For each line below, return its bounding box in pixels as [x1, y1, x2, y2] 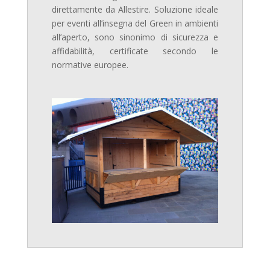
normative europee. [51, 59, 128, 71]
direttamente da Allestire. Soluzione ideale [51, 4, 219, 16]
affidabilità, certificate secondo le [51, 45, 219, 57]
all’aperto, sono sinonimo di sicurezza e [51, 31, 219, 43]
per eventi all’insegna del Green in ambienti [51, 17, 219, 30]
